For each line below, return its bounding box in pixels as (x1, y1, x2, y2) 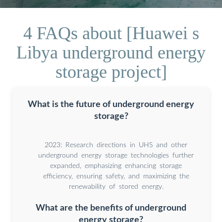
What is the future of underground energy (28, 100, 194, 109)
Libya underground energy (16, 42, 206, 62)
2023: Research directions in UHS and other (45, 141, 187, 149)
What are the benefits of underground (36, 204, 186, 213)
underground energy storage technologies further (38, 152, 194, 159)
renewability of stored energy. (68, 183, 164, 190)
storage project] (55, 61, 167, 82)
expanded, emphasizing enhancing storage (50, 162, 182, 169)
